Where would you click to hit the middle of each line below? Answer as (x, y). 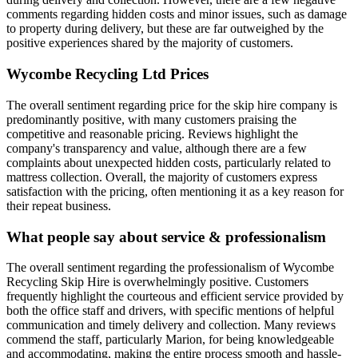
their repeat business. (59, 205)
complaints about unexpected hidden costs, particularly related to (169, 162)
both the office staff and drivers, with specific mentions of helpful (170, 311)
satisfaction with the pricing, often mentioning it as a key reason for (175, 191)
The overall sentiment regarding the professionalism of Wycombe (170, 268)
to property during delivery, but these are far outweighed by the (165, 29)
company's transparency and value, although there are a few (157, 148)
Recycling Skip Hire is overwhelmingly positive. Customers (157, 282)
